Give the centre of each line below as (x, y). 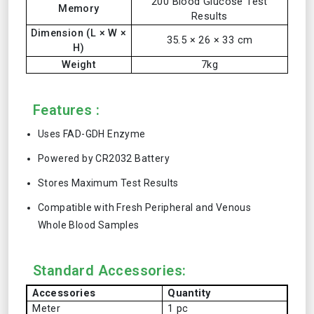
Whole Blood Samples (89, 225)
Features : (66, 110)
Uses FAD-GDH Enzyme (92, 134)
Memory (79, 9)
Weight (79, 65)
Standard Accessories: (110, 271)
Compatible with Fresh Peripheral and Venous (145, 207)
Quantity (189, 293)
